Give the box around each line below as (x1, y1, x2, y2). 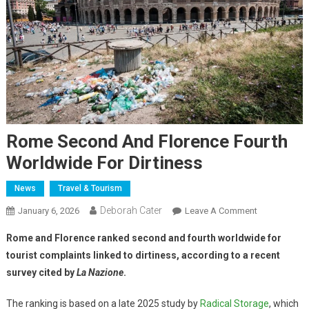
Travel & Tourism (57, 183, 122, 194)
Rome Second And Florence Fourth (6, 131, 288, 152)
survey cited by (6, 267, 77, 279)
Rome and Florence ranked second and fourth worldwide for (6, 232, 281, 244)
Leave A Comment (184, 206, 257, 217)
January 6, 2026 (17, 206, 79, 217)
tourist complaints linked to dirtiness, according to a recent (6, 250, 280, 261)
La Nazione (76, 267, 123, 279)
